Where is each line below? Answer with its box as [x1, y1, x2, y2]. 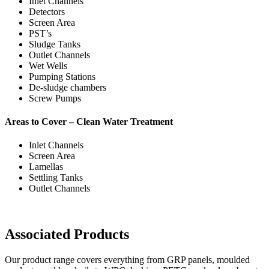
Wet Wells [29, 60, 67, 71]
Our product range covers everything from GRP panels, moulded [5, 255, 250, 265]
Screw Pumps [29, 92, 81, 103]
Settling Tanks [29, 172, 83, 183]
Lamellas [29, 162, 63, 172]
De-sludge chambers [29, 82, 106, 92]
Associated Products [5, 226, 129, 243]
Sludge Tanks [29, 38, 80, 49]
